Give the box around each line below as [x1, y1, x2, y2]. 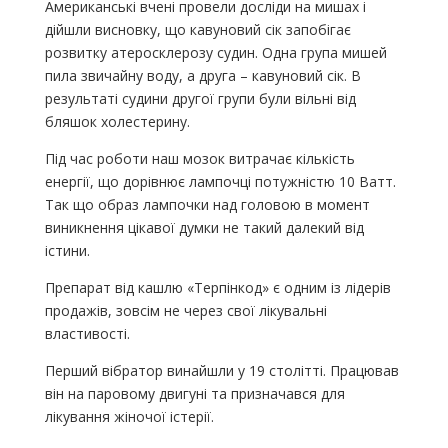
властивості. [44, 324, 130, 344]
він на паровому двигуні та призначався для [44, 384, 345, 404]
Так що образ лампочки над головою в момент [44, 195, 370, 215]
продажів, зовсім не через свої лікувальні [44, 301, 327, 321]
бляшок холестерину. [44, 112, 190, 132]
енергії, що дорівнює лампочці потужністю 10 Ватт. [44, 172, 396, 192]
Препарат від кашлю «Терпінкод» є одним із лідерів [44, 278, 391, 298]
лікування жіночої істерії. [44, 407, 214, 427]
